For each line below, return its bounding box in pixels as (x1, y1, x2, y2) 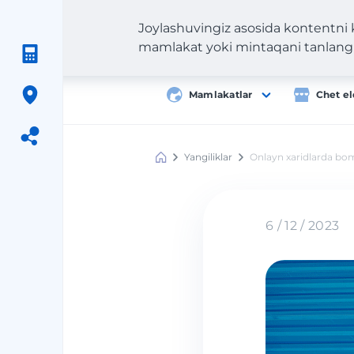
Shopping (155, 171, 201, 183)
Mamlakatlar (189, 88, 253, 100)
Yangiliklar (184, 151, 232, 163)
